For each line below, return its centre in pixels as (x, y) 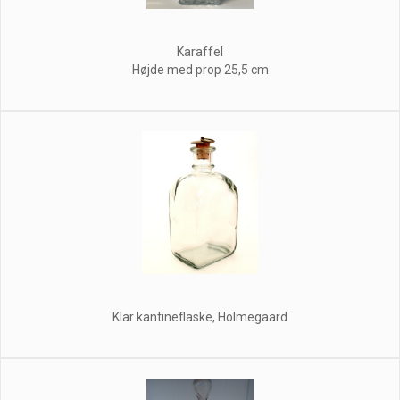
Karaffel (200, 51)
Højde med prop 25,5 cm (200, 69)
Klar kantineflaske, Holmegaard (200, 317)
